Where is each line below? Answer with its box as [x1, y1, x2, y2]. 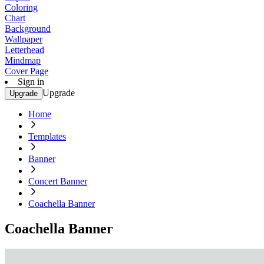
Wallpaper [5, 34, 42, 44]
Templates [28, 131, 66, 141]
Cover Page [5, 66, 48, 76]
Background [5, 24, 51, 34]
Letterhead [5, 45, 44, 55]
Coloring [5, 2, 38, 12]
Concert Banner [28, 176, 87, 186]
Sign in [18, 77, 44, 87]
